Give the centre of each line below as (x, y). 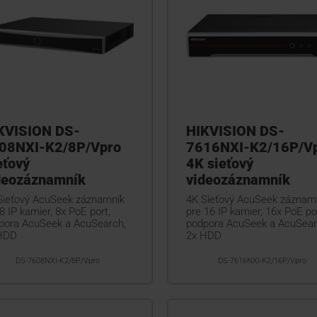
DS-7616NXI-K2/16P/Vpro (262, 261)
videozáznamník (238, 180)
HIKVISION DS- (235, 131)
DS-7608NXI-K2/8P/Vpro (57, 261)
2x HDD (203, 236)
